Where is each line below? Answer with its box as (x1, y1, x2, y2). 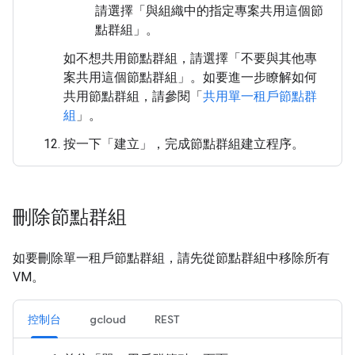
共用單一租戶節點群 (203, 89, 317, 104)
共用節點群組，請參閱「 (63, 89, 203, 104)
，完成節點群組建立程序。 (152, 136, 304, 151)
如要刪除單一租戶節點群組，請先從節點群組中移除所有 (13, 250, 330, 265)
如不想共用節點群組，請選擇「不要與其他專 (63, 51, 317, 66)
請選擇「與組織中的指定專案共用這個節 (95, 3, 323, 18)
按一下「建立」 (63, 136, 152, 151)
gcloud (90, 312, 126, 326)
